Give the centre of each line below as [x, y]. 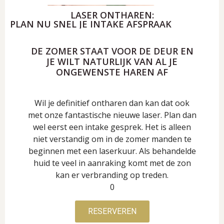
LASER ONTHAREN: [112, 15]
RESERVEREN [112, 211]
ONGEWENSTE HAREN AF [112, 72]
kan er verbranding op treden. [112, 175]
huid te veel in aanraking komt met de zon [112, 163]
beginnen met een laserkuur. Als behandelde [112, 151]
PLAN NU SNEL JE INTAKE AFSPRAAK [91, 24]
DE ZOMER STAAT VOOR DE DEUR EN [112, 51]
